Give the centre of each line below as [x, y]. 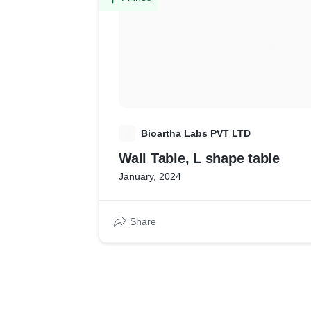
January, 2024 [150, 176]
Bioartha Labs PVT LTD [196, 133]
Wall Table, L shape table [199, 158]
